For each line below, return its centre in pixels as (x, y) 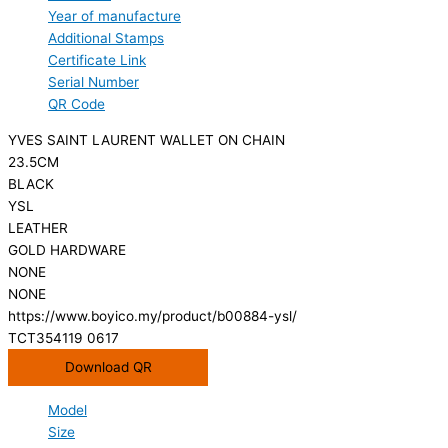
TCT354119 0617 (63, 337)
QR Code (76, 104)
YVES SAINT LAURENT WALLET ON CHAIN (146, 139)
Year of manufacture (114, 16)
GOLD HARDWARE (67, 249)
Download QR (108, 366)
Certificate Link (97, 60)
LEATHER (38, 227)
